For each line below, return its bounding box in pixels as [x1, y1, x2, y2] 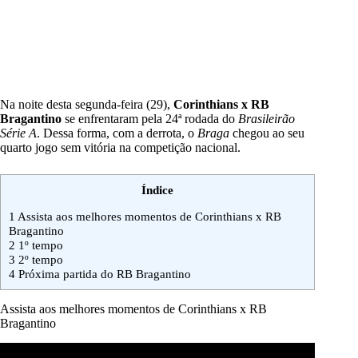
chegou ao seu [233, 126, 304, 141]
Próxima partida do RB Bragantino [15, 267, 191, 281]
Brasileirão [238, 112, 295, 126]
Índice [141, 183, 173, 197]
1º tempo [15, 238, 63, 253]
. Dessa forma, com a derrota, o [37, 126, 197, 141]
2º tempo [15, 253, 63, 267]
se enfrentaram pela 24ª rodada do [65, 112, 238, 126]
